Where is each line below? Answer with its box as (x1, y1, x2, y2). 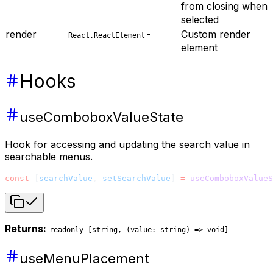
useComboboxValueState (19, 109, 183, 125)
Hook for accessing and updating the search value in (5, 138, 250, 151)
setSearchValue (102, 174, 171, 183)
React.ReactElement (68, 31, 145, 40)
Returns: (5, 222, 46, 235)
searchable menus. (5, 151, 93, 163)
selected (181, 13, 219, 26)
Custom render (181, 28, 250, 41)
